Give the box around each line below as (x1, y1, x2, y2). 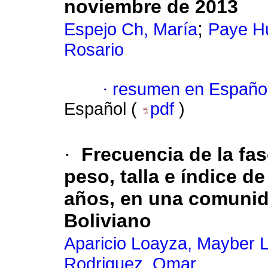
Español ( (64, 99, 142, 119)
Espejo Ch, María (64, 20, 197, 39)
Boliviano (64, 210, 151, 232)
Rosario (64, 40, 124, 60)
